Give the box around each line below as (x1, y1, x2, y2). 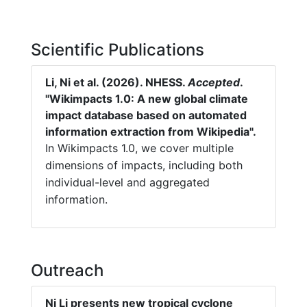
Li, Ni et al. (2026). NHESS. (45, 75, 188, 89)
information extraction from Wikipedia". (45, 124, 256, 138)
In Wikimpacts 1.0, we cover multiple (45, 140, 234, 155)
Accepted (188, 75, 240, 89)
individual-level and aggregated (45, 175, 210, 189)
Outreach (31, 260, 103, 280)
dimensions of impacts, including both (45, 158, 243, 172)
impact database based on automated (45, 108, 247, 122)
